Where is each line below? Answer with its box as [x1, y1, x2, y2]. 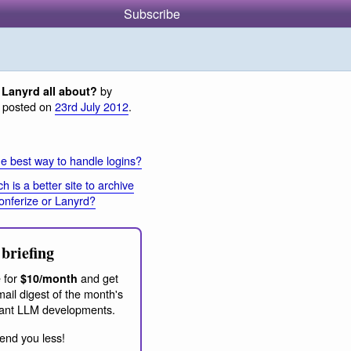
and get [78, 270, 118, 287]
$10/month [20, 270, 78, 287]
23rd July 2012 [55, 98, 128, 114]
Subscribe [124, 5, 180, 23]
